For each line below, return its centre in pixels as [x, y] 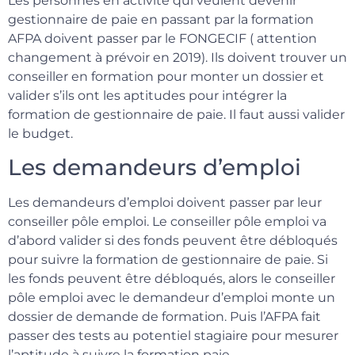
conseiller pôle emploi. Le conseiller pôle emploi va [167, 222]
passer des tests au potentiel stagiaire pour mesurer [173, 336]
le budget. [40, 133]
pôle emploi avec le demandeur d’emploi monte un [172, 298]
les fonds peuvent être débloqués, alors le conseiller [172, 279]
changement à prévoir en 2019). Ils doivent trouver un [177, 57]
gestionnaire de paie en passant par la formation [161, 19]
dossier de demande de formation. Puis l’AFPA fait [164, 317]
